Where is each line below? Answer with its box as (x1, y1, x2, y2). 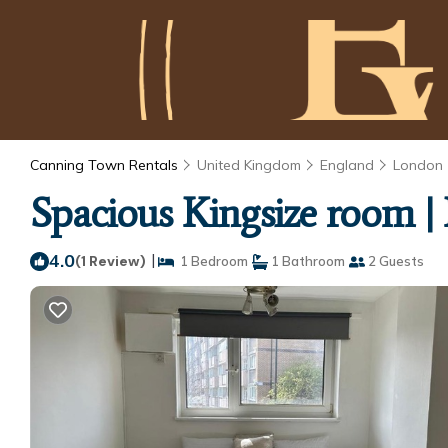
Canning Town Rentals (30, 156, 182, 174)
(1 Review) (75, 252, 146, 270)
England (320, 156, 374, 174)
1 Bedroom (174, 253, 248, 269)
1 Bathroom (268, 253, 345, 269)
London (393, 156, 443, 174)
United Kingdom (197, 156, 301, 174)
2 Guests (365, 253, 424, 269)
